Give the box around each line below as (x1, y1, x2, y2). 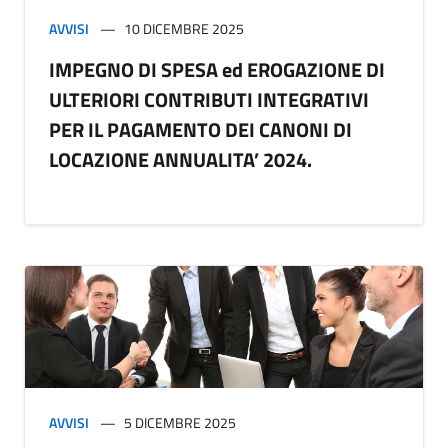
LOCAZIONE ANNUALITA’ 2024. (49, 144, 312, 176)
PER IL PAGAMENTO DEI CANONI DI (49, 114, 352, 146)
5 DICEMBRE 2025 (124, 412, 236, 434)
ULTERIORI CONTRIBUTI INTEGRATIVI (49, 84, 369, 116)
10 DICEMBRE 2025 (124, 18, 244, 40)
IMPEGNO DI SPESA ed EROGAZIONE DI (49, 54, 385, 86)
